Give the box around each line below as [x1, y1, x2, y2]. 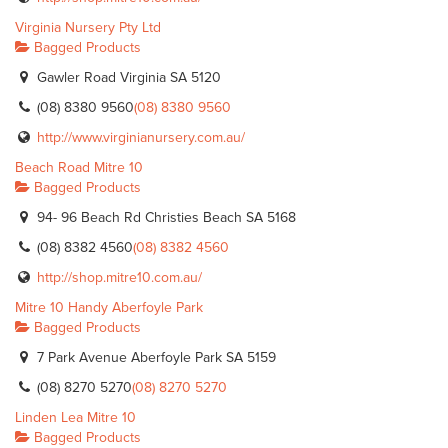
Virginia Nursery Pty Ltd [15, 19, 161, 36]
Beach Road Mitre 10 [15, 159, 143, 176]
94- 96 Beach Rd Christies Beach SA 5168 [33, 209, 296, 226]
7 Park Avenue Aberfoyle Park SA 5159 [33, 349, 276, 366]
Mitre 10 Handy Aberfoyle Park [15, 299, 203, 316]
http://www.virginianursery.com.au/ [37, 129, 245, 146]
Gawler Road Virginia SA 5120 [33, 69, 221, 86]
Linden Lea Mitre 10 [15, 409, 136, 426]
